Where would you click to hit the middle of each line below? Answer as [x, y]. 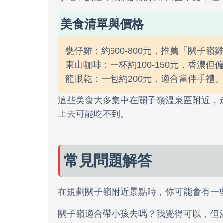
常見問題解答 [108, 161]
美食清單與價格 [102, 24]
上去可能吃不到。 [94, 114]
